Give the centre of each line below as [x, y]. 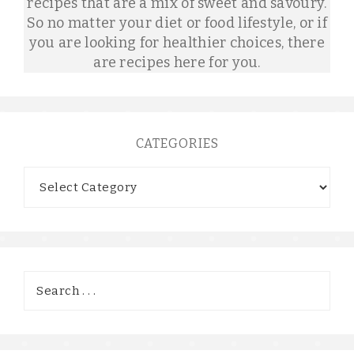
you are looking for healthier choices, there [177, 43]
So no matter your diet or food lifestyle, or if [177, 23]
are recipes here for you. [177, 62]
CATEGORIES [177, 143]
